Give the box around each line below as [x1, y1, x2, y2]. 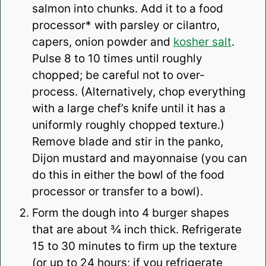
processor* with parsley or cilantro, [31, 18, 220, 33]
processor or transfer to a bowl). [31, 185, 206, 199]
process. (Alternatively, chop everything [31, 85, 246, 99]
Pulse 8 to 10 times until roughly [31, 52, 202, 66]
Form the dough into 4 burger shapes [31, 206, 229, 220]
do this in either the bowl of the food [31, 168, 224, 182]
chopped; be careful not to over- [31, 68, 205, 83]
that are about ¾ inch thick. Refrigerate [31, 223, 242, 237]
